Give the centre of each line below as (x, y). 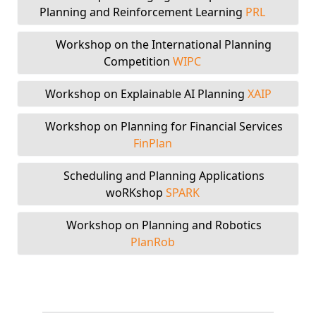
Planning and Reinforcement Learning (142, 12)
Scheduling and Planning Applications (164, 176)
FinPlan (152, 143)
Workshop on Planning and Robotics (164, 225)
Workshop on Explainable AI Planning (146, 94)
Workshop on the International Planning (164, 44)
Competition (138, 61)
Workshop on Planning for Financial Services (164, 126)
